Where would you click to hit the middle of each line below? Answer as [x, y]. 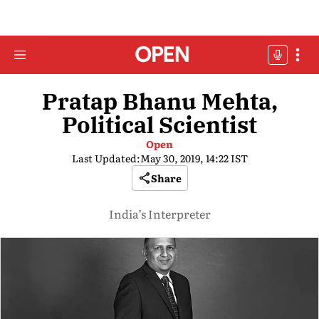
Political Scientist [159, 125]
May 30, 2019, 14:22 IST [194, 158]
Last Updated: [106, 158]
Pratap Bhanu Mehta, [159, 101]
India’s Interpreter [159, 214]
